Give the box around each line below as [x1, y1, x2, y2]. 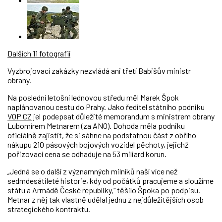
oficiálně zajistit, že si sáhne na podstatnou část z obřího [7, 130, 196, 140]
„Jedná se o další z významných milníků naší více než [7, 166, 177, 176]
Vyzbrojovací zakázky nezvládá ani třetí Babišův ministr [7, 66, 191, 75]
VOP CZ [7, 111, 32, 121]
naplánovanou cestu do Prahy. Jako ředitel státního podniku [7, 102, 205, 111]
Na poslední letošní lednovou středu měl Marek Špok [7, 93, 179, 102]
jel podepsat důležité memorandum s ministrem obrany [32, 111, 215, 121]
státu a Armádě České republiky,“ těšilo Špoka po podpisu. [7, 185, 200, 195]
